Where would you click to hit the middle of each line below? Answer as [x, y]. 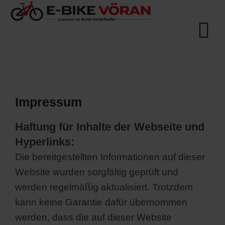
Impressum [48, 102]
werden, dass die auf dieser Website [93, 217]
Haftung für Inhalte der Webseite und [110, 127]
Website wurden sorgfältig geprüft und [97, 172]
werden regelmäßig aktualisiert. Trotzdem [104, 187]
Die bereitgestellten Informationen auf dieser [110, 157]
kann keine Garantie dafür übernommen [101, 202]
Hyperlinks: [45, 142]
